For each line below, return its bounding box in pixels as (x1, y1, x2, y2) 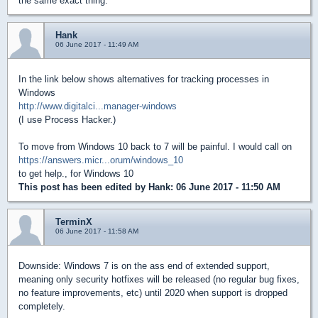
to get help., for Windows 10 (18, 168, 133, 179)
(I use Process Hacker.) (18, 114, 116, 125)
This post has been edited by (18, 181, 148, 192)
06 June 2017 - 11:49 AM (55, 40, 138, 48)
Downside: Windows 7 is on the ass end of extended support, (18, 260, 270, 271)
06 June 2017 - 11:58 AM (55, 226, 138, 235)
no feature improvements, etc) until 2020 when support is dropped (18, 287, 287, 298)
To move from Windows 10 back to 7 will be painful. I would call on (18, 141, 292, 152)
